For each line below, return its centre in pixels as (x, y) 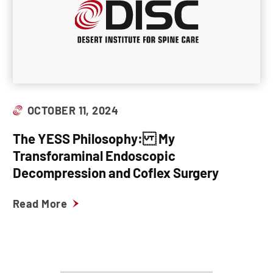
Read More (40, 204)
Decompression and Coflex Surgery (116, 172)
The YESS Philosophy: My (94, 138)
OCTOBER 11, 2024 (73, 110)
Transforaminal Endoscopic (94, 155)
